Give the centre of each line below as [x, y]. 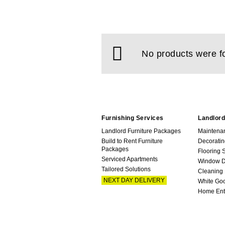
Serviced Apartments [130, 159]
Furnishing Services [133, 118]
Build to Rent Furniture [132, 141]
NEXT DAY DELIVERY [134, 180]
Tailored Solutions [126, 169]
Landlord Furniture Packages [141, 131]
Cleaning [210, 171]
